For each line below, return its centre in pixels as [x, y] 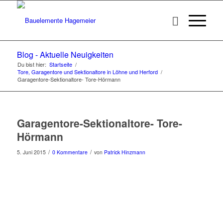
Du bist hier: [32, 64]
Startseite [60, 64]
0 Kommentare [70, 152]
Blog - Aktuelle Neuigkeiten [65, 55]
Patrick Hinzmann [124, 152]
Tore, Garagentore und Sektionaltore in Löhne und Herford [87, 72]
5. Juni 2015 [31, 152]
